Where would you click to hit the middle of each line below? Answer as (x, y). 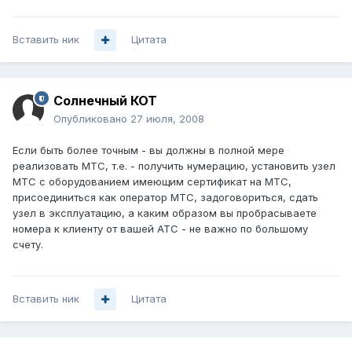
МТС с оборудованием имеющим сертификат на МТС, (152, 182)
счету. (28, 245)
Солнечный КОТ (105, 101)
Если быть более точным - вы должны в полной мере (148, 150)
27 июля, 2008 (167, 119)
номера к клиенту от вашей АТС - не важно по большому (160, 229)
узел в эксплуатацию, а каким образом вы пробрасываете (165, 213)
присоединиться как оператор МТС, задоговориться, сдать (165, 198)
